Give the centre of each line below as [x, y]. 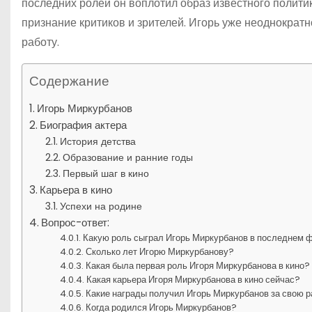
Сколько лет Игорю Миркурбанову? [160, 251]
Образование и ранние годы [127, 157]
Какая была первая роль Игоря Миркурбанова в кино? [198, 265]
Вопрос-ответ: [76, 222]
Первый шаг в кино [106, 173]
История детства [97, 141]
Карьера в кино [76, 189]
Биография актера [84, 125]
